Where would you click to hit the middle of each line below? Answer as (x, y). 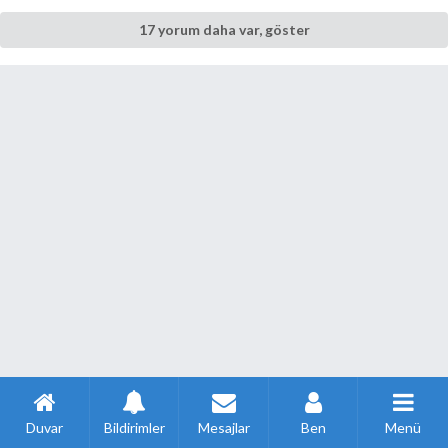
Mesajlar (224, 427)
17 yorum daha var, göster (224, 30)
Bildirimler (134, 427)
